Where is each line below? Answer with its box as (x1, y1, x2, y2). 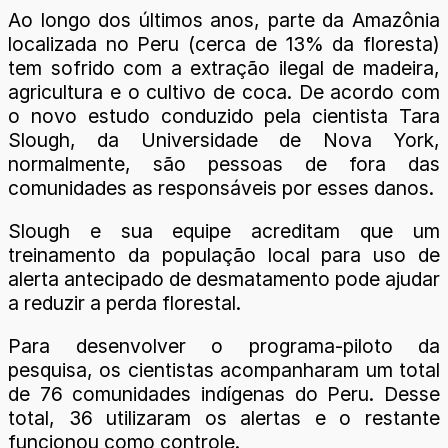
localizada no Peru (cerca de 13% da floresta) (8, 32, 440, 56)
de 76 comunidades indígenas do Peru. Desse (8, 382, 440, 407)
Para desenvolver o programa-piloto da (8, 334, 440, 359)
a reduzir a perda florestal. (8, 291, 241, 316)
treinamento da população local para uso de (8, 243, 440, 268)
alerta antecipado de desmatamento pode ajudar (8, 267, 440, 292)
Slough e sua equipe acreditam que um (8, 219, 440, 244)
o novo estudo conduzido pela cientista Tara (8, 104, 440, 128)
